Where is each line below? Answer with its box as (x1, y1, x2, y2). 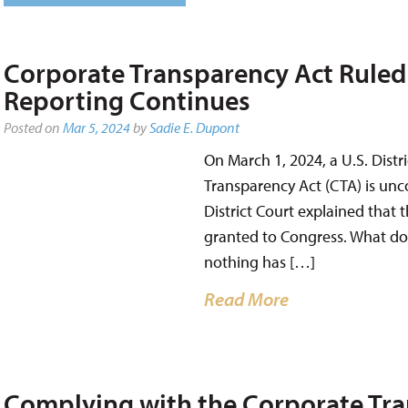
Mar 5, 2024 (62, 118, 130, 137)
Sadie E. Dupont (148, 118, 240, 137)
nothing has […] (203, 251, 315, 272)
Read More (203, 286, 289, 311)
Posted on (3, 118, 63, 137)
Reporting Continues (3, 83, 250, 117)
